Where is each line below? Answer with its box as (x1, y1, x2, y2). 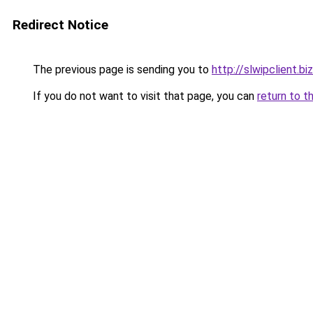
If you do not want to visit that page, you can (30, 89, 257, 103)
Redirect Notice (13, 17, 108, 33)
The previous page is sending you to (30, 63, 212, 76)
